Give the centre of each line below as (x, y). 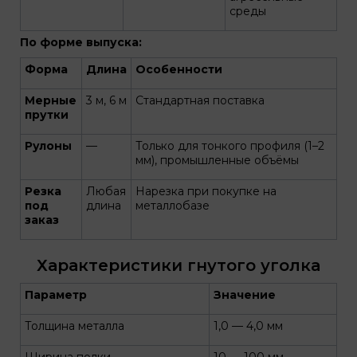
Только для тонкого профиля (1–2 (230, 146)
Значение (245, 295)
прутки (47, 115)
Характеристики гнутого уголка (178, 265)
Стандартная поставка (200, 100)
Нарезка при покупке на (206, 191)
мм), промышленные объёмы (217, 160)
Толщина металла (75, 326)
